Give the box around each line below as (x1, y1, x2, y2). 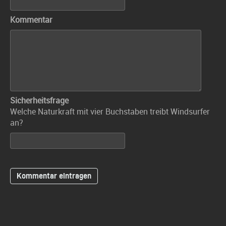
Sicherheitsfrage (10, 95, 69, 105)
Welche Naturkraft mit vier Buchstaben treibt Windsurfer (10, 106, 210, 117)
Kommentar (10, 15, 52, 25)
